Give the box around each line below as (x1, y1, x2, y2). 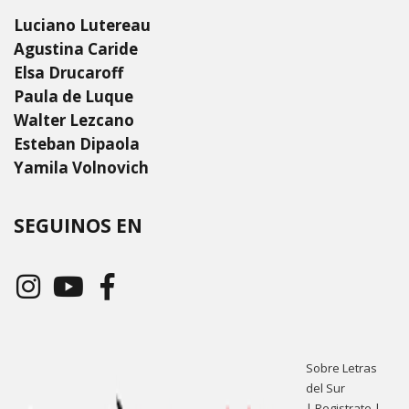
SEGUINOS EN (14, 213, 142, 239)
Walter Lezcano (14, 110, 134, 131)
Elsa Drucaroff (14, 62, 123, 84)
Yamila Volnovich (14, 157, 149, 179)
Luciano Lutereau (14, 15, 151, 37)
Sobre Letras (306, 360, 377, 377)
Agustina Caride (14, 38, 138, 60)
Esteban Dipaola (14, 133, 140, 155)
